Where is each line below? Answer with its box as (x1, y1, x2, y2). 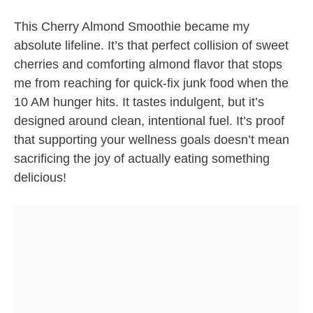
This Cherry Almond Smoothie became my (14, 20, 249, 34)
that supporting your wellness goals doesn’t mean (14, 133, 289, 147)
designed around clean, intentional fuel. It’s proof (14, 114, 284, 129)
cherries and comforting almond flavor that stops (14, 57, 282, 72)
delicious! (14, 170, 66, 185)
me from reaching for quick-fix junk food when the (14, 76, 289, 91)
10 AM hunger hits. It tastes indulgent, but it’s (14, 95, 264, 110)
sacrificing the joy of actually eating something (14, 152, 270, 166)
